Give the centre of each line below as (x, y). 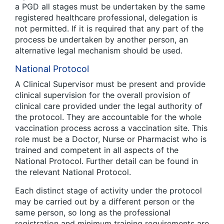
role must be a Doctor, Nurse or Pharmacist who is (111, 139)
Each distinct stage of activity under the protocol (108, 191)
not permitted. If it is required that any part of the (109, 29)
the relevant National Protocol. (73, 172)
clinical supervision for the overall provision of (103, 95)
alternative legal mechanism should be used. (99, 51)
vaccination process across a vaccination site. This (111, 128)
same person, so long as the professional (93, 213)
